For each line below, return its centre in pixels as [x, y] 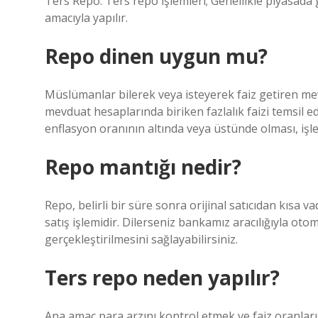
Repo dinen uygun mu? [156, 56]
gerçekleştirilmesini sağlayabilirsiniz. [141, 239]
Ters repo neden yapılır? [162, 278]
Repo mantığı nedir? [143, 167]
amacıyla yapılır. [86, 18]
